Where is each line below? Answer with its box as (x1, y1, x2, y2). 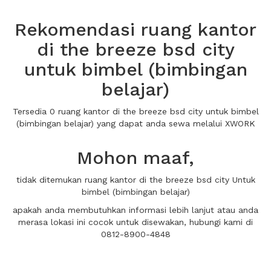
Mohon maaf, (77, 147, 194, 168)
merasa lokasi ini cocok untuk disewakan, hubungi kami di (18, 217, 253, 227)
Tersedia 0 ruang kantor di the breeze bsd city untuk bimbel (12, 106, 259, 116)
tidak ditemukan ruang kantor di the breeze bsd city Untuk (16, 175, 255, 184)
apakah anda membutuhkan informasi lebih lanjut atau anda (13, 205, 258, 215)
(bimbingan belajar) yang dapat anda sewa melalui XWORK (16, 119, 255, 128)
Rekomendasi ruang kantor (15, 19, 256, 40)
